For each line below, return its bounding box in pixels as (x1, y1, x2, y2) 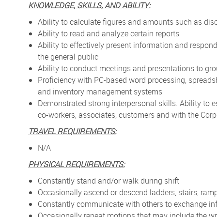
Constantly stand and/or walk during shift (38, 175, 179, 186)
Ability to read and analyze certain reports (38, 28, 179, 39)
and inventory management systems (38, 86, 162, 97)
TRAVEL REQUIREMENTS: (28, 125, 116, 137)
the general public (38, 51, 98, 62)
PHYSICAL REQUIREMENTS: (28, 158, 124, 170)
